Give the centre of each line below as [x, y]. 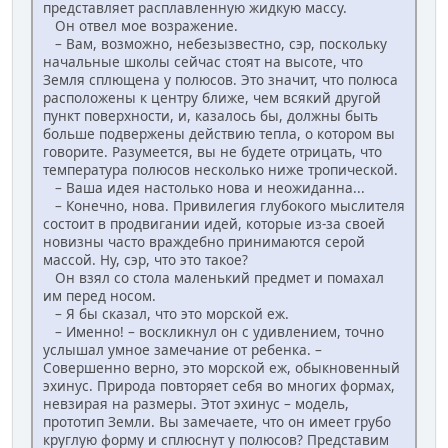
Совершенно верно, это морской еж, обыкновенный [221, 368]
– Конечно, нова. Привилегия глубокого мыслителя [224, 206]
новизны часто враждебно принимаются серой [204, 242]
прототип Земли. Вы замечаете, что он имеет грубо [217, 422]
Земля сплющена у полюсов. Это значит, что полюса [220, 80]
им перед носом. [99, 296]
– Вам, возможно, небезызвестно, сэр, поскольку [215, 44]
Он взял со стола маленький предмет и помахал [213, 278]
